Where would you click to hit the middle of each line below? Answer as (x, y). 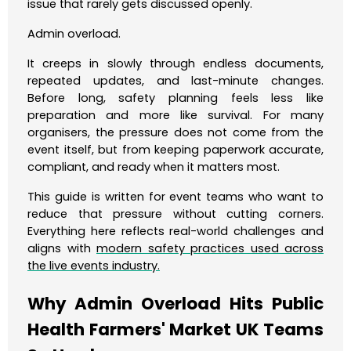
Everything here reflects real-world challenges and (175, 232)
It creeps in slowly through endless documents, (175, 64)
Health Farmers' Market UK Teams (175, 330)
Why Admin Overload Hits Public (175, 304)
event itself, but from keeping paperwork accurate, (175, 150)
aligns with (62, 249)
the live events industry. (94, 266)
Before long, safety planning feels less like (175, 98)
